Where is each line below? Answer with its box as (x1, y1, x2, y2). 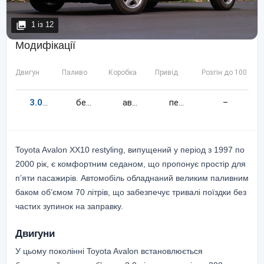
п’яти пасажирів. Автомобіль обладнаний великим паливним (15, 173, 249, 183)
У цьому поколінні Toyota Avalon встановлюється (15, 246, 203, 256)
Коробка (108, 68, 137, 77)
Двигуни (15, 227, 55, 239)
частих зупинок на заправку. (15, 201, 123, 211)
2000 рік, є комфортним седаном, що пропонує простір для (15, 159, 246, 169)
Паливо (62, 68, 87, 77)
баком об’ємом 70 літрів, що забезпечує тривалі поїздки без (15, 187, 246, 197)
